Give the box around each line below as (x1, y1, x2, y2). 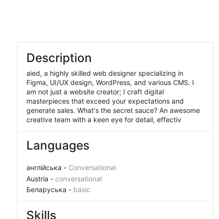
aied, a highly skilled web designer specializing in (26, 69, 183, 77)
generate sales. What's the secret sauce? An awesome (26, 106, 200, 114)
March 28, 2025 (102, 6, 168, 17)
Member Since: (36, 6, 102, 17)
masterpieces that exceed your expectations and (26, 97, 184, 105)
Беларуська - (26, 185, 73, 194)
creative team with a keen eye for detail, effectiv (26, 115, 181, 124)
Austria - (26, 174, 55, 183)
